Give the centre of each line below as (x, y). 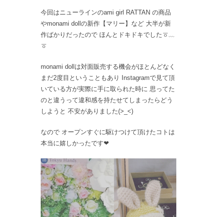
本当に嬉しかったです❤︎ (75, 143)
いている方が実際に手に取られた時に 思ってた (108, 89)
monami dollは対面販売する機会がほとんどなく (108, 66)
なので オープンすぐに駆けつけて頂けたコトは (108, 132)
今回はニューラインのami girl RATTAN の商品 (106, 12)
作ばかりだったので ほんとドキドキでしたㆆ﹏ (108, 34)
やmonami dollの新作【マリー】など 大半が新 (106, 23)
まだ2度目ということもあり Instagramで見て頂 (108, 77)
